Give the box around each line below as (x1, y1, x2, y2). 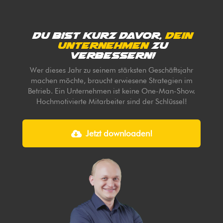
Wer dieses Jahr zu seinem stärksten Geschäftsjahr (30, 66, 193, 75)
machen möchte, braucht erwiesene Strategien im (30, 76, 193, 86)
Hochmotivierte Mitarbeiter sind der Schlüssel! (36, 97, 187, 107)
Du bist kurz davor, (31, 29, 165, 41)
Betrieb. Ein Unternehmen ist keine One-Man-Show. (28, 87, 195, 96)
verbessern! (69, 49, 154, 61)
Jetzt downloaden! (85, 128, 152, 139)
